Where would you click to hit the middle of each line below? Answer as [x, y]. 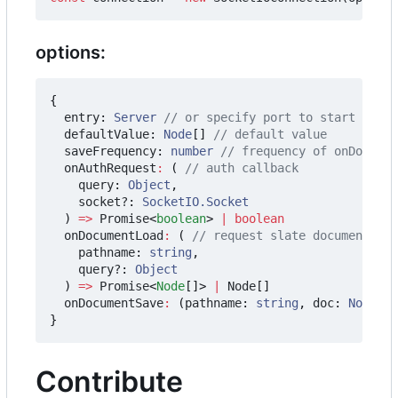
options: [71, 52]
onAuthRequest [110, 167]
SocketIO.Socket [195, 201]
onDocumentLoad [114, 235]
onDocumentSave [114, 302]
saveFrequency [110, 151]
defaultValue [107, 134]
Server [135, 117]
